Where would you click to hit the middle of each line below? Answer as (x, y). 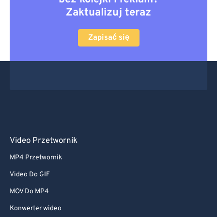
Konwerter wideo (36, 209)
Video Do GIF (30, 175)
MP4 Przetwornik (36, 158)
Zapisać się (108, 38)
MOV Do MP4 (29, 192)
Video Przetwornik (44, 141)
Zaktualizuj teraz (108, 13)
